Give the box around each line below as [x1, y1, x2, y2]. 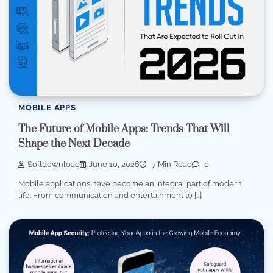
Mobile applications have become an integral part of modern [18, 179, 242, 188]
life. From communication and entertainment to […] [18, 190, 202, 200]
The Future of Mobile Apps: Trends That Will [18, 122, 230, 136]
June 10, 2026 [89, 159, 140, 169]
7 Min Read [150, 159, 192, 169]
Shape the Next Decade [18, 136, 130, 151]
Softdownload [27, 159, 80, 169]
